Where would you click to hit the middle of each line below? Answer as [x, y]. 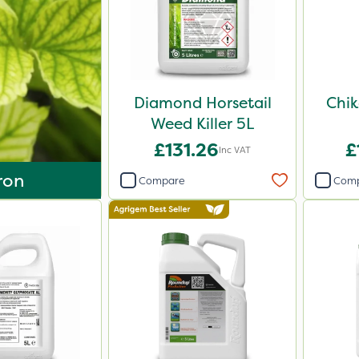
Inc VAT [235, 150]
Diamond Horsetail [202, 103]
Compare [162, 180]
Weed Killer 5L [202, 123]
